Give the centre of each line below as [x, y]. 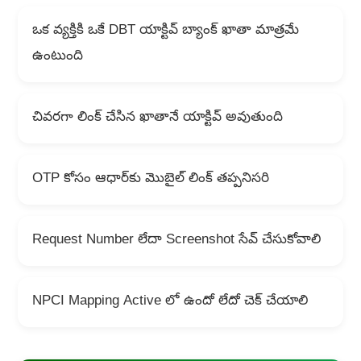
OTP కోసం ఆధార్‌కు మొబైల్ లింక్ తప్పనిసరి [150, 180]
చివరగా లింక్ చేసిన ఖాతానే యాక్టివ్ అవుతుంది [157, 118]
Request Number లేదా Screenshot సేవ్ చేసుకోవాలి [176, 241]
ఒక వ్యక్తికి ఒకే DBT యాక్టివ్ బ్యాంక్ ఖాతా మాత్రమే [165, 31]
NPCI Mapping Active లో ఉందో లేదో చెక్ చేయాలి [170, 302]
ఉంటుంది [57, 57]
